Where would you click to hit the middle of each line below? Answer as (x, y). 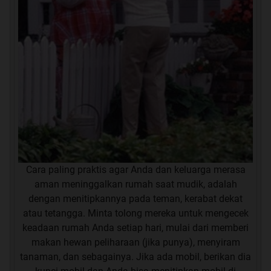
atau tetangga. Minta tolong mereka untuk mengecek (135, 214)
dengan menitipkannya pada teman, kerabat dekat (135, 199)
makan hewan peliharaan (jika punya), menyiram (135, 243)
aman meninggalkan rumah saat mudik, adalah (135, 184)
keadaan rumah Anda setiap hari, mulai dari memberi (135, 228)
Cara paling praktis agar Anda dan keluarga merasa (135, 170)
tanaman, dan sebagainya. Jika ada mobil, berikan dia (135, 257)
